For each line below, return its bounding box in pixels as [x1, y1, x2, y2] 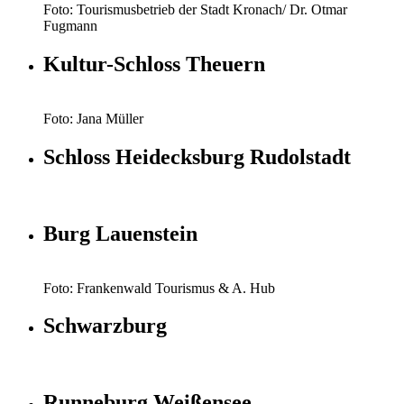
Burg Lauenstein [43, 221, 197, 245]
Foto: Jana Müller [43, 110, 143, 126]
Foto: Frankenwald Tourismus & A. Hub [43, 280, 275, 296]
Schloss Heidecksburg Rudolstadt [43, 144, 351, 169]
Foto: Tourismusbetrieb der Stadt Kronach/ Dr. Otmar [43, 2, 347, 18]
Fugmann [43, 18, 97, 34]
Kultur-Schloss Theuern [43, 51, 265, 76]
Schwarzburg [43, 314, 167, 338]
